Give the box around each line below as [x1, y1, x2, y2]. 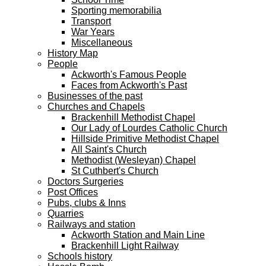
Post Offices [47, 187, 98, 197]
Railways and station [47, 219, 135, 229]
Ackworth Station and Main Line [71, 230, 205, 240]
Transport [71, 16, 111, 26]
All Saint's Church [71, 144, 147, 154]
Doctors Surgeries [47, 176, 123, 186]
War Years [71, 27, 115, 37]
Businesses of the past [47, 91, 142, 101]
